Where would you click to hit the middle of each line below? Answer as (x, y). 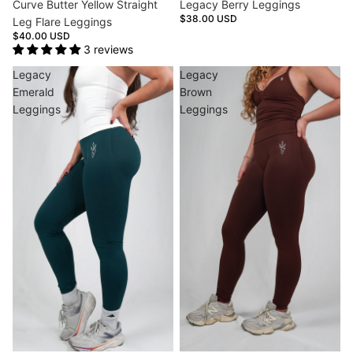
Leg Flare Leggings (62, 21)
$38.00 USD (208, 18)
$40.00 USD (41, 35)
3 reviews (108, 49)
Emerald (33, 91)
